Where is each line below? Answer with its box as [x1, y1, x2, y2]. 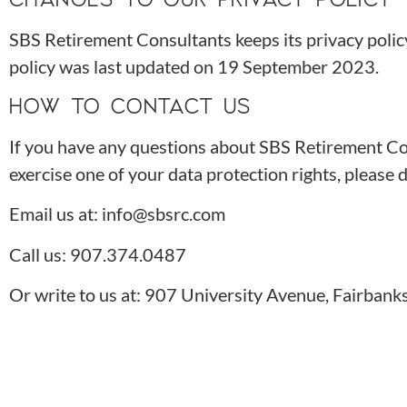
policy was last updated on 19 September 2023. [9, 55, 379, 77]
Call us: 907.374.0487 [9, 243, 186, 265]
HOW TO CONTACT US [9, 92, 252, 119]
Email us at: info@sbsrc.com [9, 203, 225, 225]
